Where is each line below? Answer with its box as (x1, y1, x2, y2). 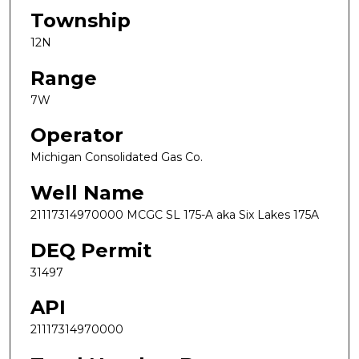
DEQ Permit (30, 238, 151, 262)
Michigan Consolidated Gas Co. (30, 150, 203, 165)
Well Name (30, 180, 144, 204)
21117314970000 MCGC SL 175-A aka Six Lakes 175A (30, 207, 319, 222)
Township (30, 9, 131, 33)
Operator (30, 123, 123, 147)
